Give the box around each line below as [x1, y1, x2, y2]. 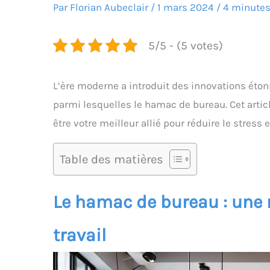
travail [53, 224, 106, 246]
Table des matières [60, 152, 163, 167]
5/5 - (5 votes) [148, 38, 223, 52]
